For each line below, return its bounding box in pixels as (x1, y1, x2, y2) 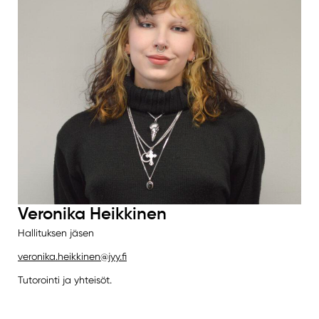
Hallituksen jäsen (17, 226, 94, 239)
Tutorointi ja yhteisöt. (17, 273, 112, 286)
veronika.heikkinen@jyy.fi (17, 250, 127, 262)
